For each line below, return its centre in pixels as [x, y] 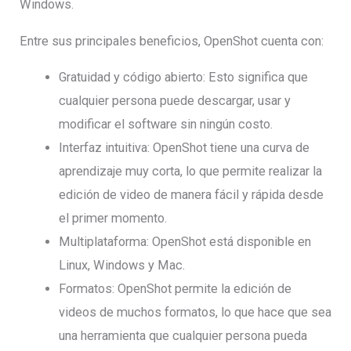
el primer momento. [112, 219]
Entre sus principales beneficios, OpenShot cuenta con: [172, 41]
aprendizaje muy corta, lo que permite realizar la [190, 172]
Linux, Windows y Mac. [121, 266]
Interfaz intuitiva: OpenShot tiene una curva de [184, 148]
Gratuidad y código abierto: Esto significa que [183, 78]
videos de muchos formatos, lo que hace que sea [195, 313]
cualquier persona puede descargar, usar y [174, 101]
